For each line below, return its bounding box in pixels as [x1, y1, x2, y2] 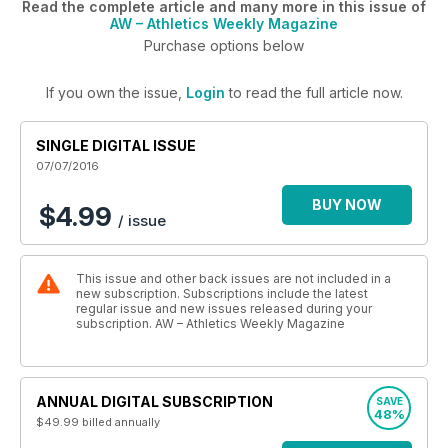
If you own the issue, [45, 84, 186, 101]
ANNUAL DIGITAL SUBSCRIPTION [36, 393, 273, 410]
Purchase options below [144, 37, 304, 54]
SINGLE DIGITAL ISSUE [36, 137, 196, 154]
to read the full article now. [224, 84, 403, 101]
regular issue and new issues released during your [76, 301, 372, 316]
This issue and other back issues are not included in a [76, 271, 391, 286]
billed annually [82, 415, 160, 429]
